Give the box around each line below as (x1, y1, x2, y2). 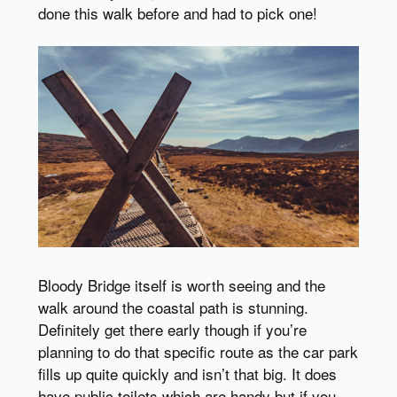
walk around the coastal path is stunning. (37, 295, 308, 318)
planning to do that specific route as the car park (37, 339, 358, 362)
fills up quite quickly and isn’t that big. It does (37, 362, 337, 385)
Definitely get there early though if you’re (37, 317, 307, 340)
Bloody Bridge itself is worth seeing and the (37, 273, 325, 296)
